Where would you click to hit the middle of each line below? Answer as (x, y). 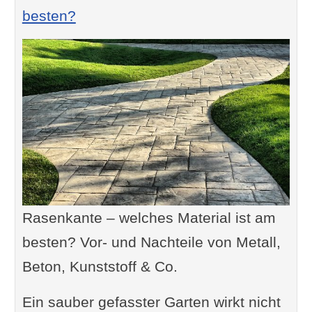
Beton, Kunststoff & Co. (100, 267)
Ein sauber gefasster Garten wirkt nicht (151, 302)
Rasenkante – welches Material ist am (149, 218)
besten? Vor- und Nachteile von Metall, (151, 242)
